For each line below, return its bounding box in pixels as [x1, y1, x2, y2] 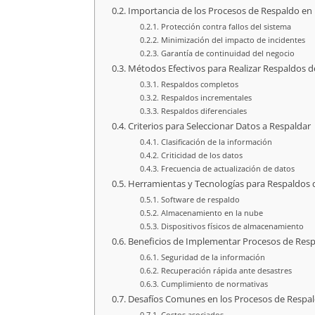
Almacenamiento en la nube [160, 207, 263, 218]
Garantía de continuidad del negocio [160, 47, 295, 58]
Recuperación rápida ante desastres [160, 264, 292, 276]
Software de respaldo [160, 193, 240, 205]
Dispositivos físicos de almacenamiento [160, 220, 304, 231]
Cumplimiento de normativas [160, 278, 268, 289]
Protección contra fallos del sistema [160, 20, 291, 32]
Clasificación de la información [160, 136, 272, 147]
